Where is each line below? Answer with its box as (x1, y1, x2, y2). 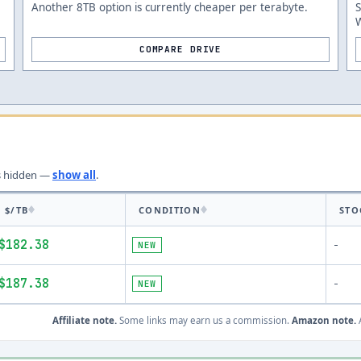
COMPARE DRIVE (139, 44, 222, 55)
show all (52, 168, 96, 182)
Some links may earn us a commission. (117, 314, 289, 326)
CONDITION (139, 204, 201, 216)
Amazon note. (292, 314, 356, 326)
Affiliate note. (52, 314, 117, 326)
